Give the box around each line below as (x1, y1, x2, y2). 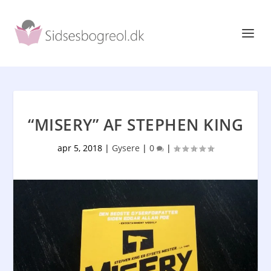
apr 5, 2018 (57, 142, 102, 154)
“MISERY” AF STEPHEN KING (28, 114, 243, 135)
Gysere (112, 142, 140, 154)
